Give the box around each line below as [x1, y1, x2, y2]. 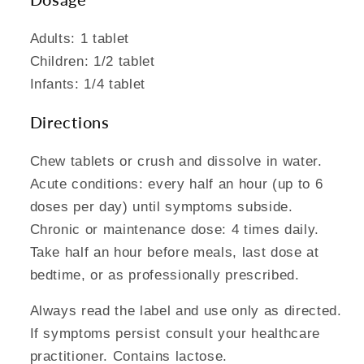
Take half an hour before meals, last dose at [29, 244, 319, 259]
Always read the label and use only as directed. [29, 303, 342, 318]
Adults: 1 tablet [29, 30, 130, 45]
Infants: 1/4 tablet [29, 76, 146, 91]
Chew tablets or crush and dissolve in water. [29, 153, 323, 168]
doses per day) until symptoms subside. [29, 198, 293, 214]
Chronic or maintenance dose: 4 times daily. [29, 221, 319, 236]
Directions [29, 112, 110, 132]
